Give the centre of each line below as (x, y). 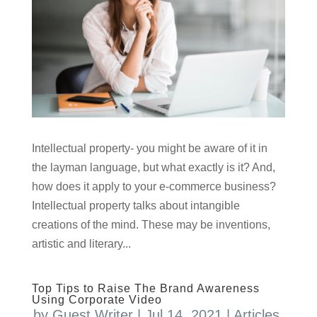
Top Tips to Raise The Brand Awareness (145, 288)
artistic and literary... (81, 243)
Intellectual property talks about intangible (136, 205)
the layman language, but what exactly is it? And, (153, 167)
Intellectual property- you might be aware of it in (149, 148)
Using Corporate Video (97, 299)
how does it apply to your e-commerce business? (155, 186)
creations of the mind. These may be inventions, (151, 224)
